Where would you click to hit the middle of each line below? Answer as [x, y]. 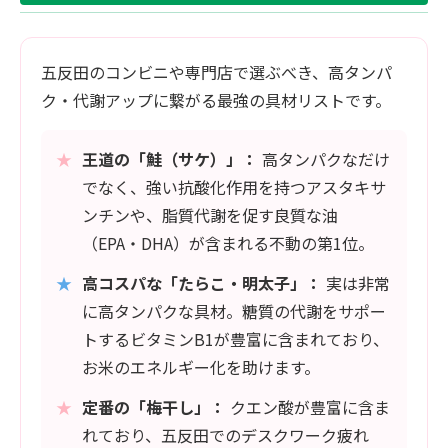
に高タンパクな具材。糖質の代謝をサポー [234, 310]
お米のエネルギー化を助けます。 [201, 366]
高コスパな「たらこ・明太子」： [202, 282]
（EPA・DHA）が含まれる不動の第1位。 [228, 242]
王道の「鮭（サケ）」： [170, 158]
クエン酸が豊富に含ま [308, 406]
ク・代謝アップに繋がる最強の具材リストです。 [216, 99]
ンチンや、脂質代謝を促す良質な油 [210, 214]
